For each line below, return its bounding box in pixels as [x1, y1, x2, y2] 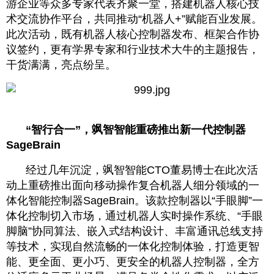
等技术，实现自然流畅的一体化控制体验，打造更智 [6, 240, 259, 253]
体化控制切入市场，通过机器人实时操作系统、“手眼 [6, 210, 263, 222]
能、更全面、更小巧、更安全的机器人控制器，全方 [6, 256, 259, 268]
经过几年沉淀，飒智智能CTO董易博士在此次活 [26, 164, 258, 176]
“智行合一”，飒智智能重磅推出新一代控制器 [26, 124, 246, 136]
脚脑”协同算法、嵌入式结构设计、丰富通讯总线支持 [6, 225, 263, 237]
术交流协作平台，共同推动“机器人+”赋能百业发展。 [6, 13, 262, 25]
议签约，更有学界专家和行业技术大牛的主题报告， [6, 43, 259, 56]
